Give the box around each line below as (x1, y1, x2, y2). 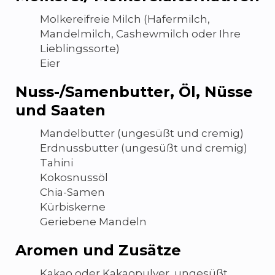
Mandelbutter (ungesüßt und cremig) (40, 126, 244, 139)
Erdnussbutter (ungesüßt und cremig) (40, 141, 247, 154)
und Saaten (15, 101, 106, 119)
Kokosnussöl (40, 171, 108, 184)
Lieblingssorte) (40, 42, 120, 55)
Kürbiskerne (40, 200, 106, 213)
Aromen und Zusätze (15, 241, 181, 259)
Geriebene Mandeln (40, 215, 147, 228)
